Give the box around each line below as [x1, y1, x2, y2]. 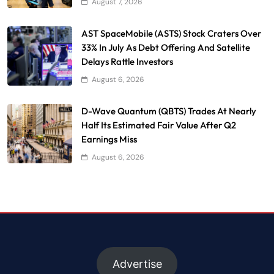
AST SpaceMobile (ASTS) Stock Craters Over [81, 27, 261, 39]
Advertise [112, 257, 162, 270]
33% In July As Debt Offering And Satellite [81, 41, 250, 53]
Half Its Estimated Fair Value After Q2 [81, 119, 236, 131]
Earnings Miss [81, 133, 137, 145]
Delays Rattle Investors [81, 55, 173, 67]
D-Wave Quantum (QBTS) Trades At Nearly [81, 105, 256, 117]
